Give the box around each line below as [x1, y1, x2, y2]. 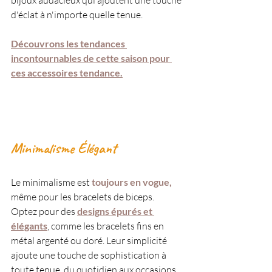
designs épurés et [77, 205, 154, 217]
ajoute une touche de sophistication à [11, 249, 168, 262]
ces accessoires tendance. [11, 67, 123, 79]
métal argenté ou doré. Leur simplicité [11, 234, 169, 247]
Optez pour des [11, 205, 77, 218]
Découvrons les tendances [11, 38, 127, 50]
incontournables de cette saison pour [11, 52, 172, 64]
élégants [11, 220, 47, 232]
